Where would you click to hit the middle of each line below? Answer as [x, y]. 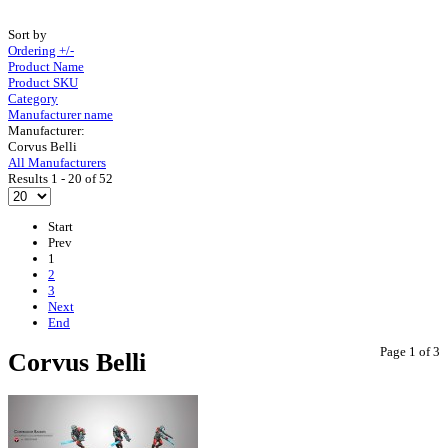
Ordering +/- [41, 50]
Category [33, 98]
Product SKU [43, 82]
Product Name [46, 66]
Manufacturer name [60, 114]
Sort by [27, 34]
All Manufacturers [57, 162]
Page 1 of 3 [410, 351]
